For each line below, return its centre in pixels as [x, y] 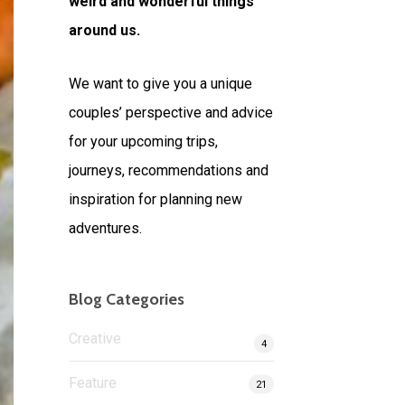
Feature [93, 383]
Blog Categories [127, 299]
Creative [95, 339]
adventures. [106, 228]
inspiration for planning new [156, 199]
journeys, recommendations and [169, 170]
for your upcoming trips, [144, 141]
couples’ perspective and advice [171, 113]
